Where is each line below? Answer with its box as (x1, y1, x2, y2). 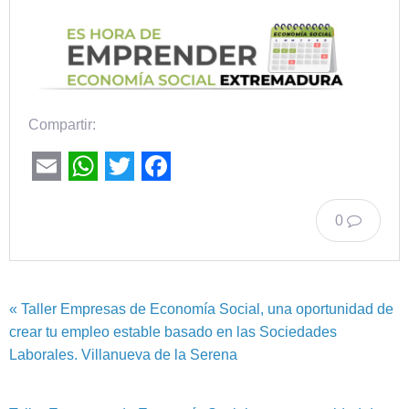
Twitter (105, 178, 192, 212)
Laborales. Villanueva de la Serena (9, 346, 237, 362)
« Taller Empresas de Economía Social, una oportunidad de (9, 300, 393, 317)
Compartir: (28, 117, 96, 133)
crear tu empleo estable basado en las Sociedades (9, 323, 337, 340)
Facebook (142, 178, 271, 212)
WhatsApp (68, 178, 204, 212)
